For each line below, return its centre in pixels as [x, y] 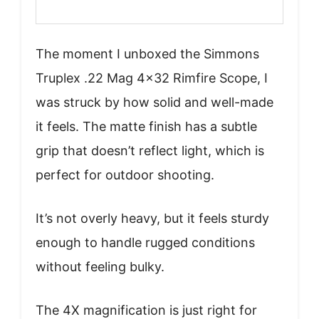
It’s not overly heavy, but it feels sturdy [152, 218]
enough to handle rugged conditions [145, 242]
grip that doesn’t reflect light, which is [150, 150]
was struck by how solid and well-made [155, 102]
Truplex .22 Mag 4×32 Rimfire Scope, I [152, 78]
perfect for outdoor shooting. [125, 174]
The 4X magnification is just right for [146, 310]
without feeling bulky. [100, 266]
